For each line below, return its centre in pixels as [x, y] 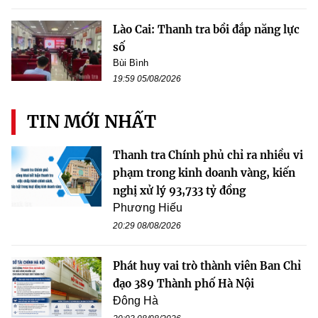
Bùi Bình [131, 63]
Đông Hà [136, 301]
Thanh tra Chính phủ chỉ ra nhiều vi [208, 155]
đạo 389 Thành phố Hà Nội [183, 284]
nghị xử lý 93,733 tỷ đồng [179, 191]
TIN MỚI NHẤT [92, 122]
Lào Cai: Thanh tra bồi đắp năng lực [206, 30]
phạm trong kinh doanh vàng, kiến [204, 173]
